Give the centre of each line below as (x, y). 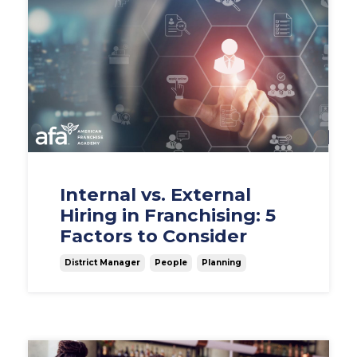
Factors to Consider (153, 236)
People (171, 263)
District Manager (102, 263)
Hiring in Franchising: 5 (168, 216)
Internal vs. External (155, 195)
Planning (222, 263)
